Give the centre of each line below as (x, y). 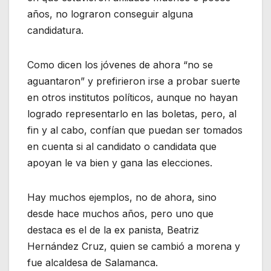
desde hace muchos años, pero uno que (120, 214)
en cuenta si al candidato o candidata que (122, 147)
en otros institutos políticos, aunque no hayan (132, 98)
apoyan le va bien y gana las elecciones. (120, 163)
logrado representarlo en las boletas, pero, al (132, 114)
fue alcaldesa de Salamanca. (93, 263)
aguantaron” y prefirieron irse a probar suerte (134, 81)
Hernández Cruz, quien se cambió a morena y (134, 247)
